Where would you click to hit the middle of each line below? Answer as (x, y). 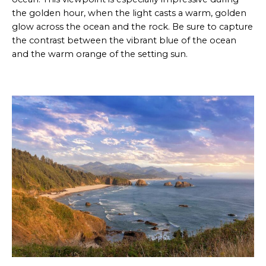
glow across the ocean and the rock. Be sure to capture (132, 26)
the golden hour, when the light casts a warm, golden (129, 13)
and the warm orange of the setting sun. (100, 54)
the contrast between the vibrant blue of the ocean (124, 40)
